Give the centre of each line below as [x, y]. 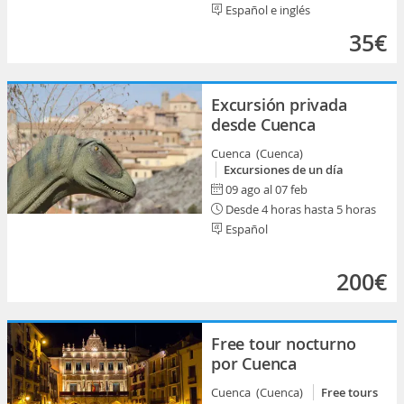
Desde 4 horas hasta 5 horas [299, 209]
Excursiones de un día [284, 170]
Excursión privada [279, 105]
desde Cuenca [263, 124]
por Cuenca [254, 363]
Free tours [349, 392]
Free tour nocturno [284, 344]
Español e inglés [266, 10]
